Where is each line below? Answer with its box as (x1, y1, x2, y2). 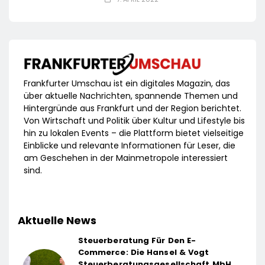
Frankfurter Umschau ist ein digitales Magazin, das (24, 77, 230, 89)
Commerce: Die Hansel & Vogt (77, 246, 209, 258)
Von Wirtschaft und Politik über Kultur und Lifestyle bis (24, 114, 245, 127)
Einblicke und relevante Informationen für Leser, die (24, 139, 235, 151)
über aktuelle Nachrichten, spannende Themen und (24, 89, 238, 102)
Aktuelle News (18, 212, 96, 228)
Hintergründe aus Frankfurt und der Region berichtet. (24, 102, 241, 114)
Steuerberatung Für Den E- (77, 234, 196, 246)
